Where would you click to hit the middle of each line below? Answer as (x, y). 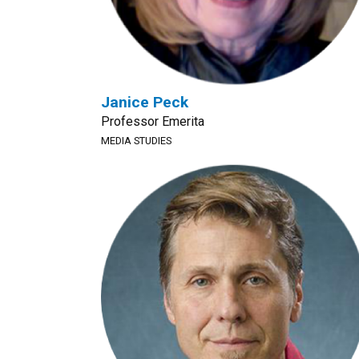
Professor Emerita (153, 121)
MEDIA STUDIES (136, 141)
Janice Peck (145, 102)
